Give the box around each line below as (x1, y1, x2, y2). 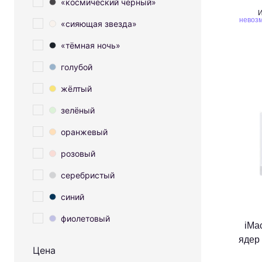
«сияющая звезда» (61, 18, 137, 29)
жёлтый (61, 83, 92, 94)
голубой (61, 61, 92, 72)
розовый (61, 148, 95, 158)
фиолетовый (61, 213, 110, 223)
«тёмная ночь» (61, 40, 120, 50)
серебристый (61, 170, 115, 180)
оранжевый (61, 126, 108, 137)
